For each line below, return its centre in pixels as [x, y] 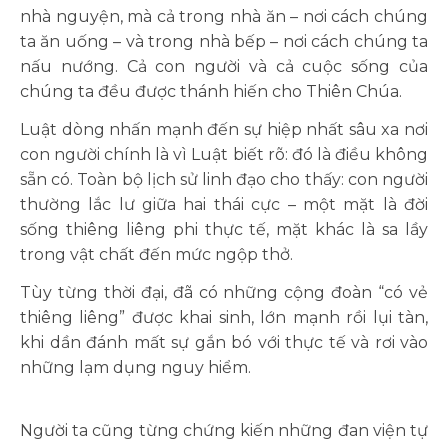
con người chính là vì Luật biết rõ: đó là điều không [224, 154]
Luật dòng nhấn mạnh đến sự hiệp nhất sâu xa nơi [224, 129]
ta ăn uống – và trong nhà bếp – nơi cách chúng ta [224, 41]
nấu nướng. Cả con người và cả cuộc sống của [224, 66]
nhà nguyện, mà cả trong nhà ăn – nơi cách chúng [224, 16]
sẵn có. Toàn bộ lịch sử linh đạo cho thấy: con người [224, 179]
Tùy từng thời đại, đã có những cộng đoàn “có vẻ [224, 292]
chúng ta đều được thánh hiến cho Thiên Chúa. [211, 91]
